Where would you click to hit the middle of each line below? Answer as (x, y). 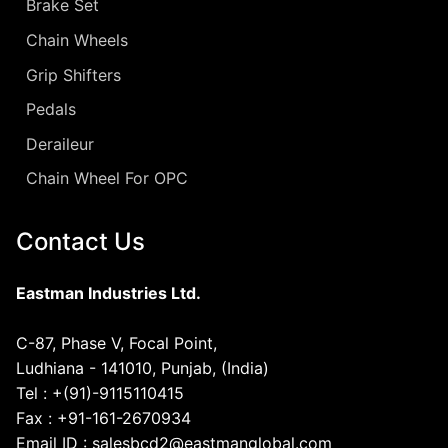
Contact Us (80, 242)
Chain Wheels (77, 40)
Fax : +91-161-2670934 (103, 418)
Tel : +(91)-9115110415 (100, 393)
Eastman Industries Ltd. (108, 293)
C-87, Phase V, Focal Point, (116, 343)
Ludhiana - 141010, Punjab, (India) (142, 368)
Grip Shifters (73, 74)
